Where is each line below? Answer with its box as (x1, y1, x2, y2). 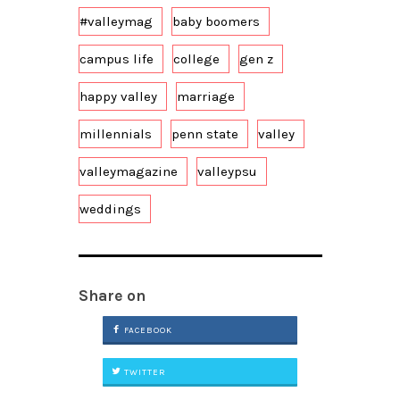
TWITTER (121, 366, 166, 378)
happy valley (79, 87, 157, 104)
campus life (79, 50, 154, 67)
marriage (176, 87, 235, 104)
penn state (171, 125, 238, 142)
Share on (78, 286, 146, 304)
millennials (79, 125, 152, 142)
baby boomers (171, 12, 260, 29)
